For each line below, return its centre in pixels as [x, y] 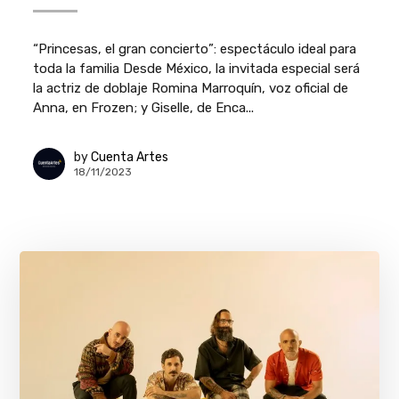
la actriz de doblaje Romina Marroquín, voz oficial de [191, 89]
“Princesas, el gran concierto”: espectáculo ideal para [195, 49]
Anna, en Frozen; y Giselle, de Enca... [144, 108]
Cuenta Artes [130, 157]
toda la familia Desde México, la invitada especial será [197, 69]
